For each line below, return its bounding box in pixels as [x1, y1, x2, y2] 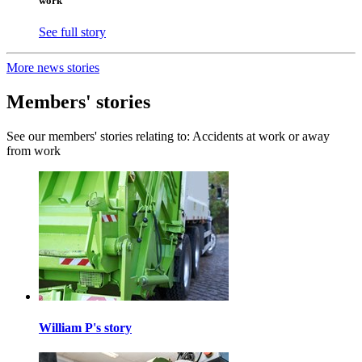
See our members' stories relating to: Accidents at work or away [6, 128, 330, 143]
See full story [39, 24, 106, 39]
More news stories [6, 60, 99, 74]
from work [6, 143, 61, 158]
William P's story [39, 320, 132, 335]
